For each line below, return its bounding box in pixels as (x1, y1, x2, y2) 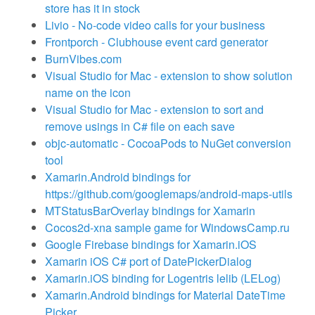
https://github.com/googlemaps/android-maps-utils (45, 186, 292, 202)
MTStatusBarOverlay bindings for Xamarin (45, 202, 255, 219)
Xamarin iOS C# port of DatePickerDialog (45, 253, 252, 269)
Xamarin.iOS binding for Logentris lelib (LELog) (45, 270, 281, 286)
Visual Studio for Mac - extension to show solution (45, 67, 292, 84)
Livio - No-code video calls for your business (45, 17, 265, 33)
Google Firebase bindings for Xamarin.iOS (45, 236, 257, 252)
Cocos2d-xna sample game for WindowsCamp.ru (45, 219, 290, 236)
